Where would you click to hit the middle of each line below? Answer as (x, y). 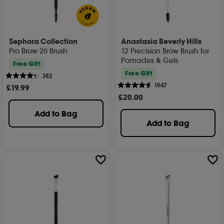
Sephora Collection (43, 41)
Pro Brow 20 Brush (38, 51)
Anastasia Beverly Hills (161, 41)
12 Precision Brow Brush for (165, 51)
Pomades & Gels (150, 60)
